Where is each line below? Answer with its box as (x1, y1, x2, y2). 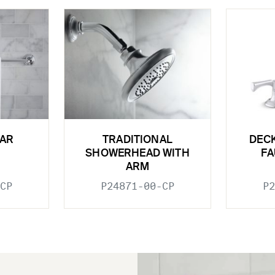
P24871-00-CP (101, 180, 174, 192)
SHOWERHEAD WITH (85, 148, 190, 159)
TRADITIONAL (103, 134, 172, 145)
